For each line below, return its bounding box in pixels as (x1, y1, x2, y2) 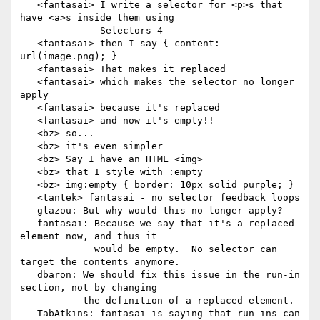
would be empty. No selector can (20, 244, 94, 255)
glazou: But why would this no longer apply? (20, 205, 37, 216)
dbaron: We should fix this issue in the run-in (20, 269, 37, 281)
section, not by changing (20, 282, 157, 294)
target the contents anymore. (20, 256, 180, 268)
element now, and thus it (20, 231, 157, 242)
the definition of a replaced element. (20, 295, 83, 306)
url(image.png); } (20, 51, 117, 62)
